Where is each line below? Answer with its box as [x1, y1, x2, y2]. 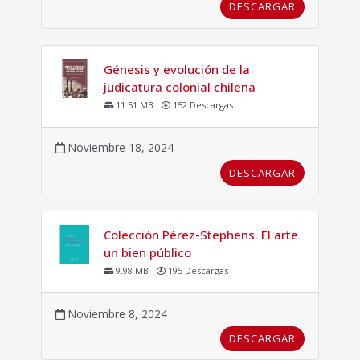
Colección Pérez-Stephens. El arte [103, 226, 298, 243]
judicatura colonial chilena [103, 78, 256, 95]
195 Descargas [165, 264, 228, 277]
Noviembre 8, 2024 [64, 305, 167, 321]
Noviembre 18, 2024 [64, 140, 174, 156]
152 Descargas [170, 99, 233, 112]
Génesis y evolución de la [103, 60, 250, 77]
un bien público [103, 243, 191, 260]
